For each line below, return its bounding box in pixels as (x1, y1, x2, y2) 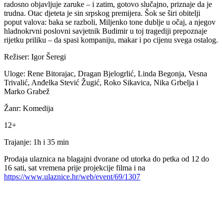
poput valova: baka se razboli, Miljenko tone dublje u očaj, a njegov (4, 17, 216, 26)
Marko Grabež (4, 87, 50, 96)
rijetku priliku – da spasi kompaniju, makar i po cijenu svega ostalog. (4, 35, 218, 44)
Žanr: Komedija (4, 104, 54, 112)
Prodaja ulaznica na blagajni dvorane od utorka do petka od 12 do (4, 154, 209, 163)
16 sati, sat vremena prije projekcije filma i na (4, 163, 145, 172)
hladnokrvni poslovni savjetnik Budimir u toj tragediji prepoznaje (4, 26, 207, 35)
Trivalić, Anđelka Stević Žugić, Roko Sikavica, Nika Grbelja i (4, 78, 198, 87)
